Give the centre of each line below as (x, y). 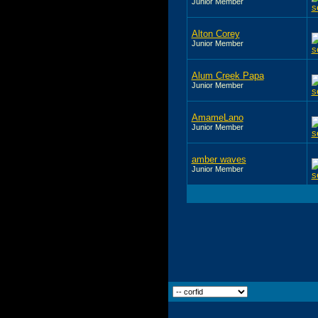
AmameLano (217, 117)
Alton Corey (215, 33)
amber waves (219, 159)
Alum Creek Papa (227, 75)
